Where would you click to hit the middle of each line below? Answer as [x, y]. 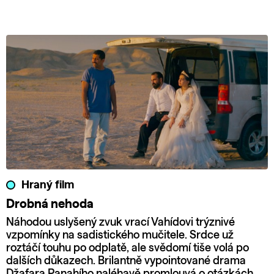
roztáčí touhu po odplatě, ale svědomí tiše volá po [128, 248]
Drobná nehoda [50, 204]
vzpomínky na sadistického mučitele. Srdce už [120, 235]
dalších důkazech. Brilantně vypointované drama [126, 261]
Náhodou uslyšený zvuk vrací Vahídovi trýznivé [120, 222]
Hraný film [48, 185]
